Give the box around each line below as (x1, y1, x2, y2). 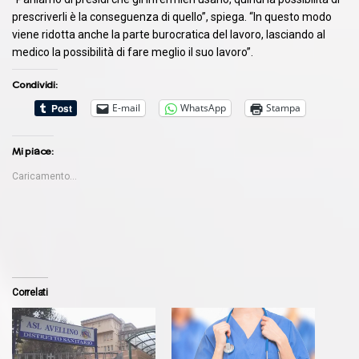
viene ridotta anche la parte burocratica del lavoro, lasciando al (12, 27, 325, 41)
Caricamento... (12, 170, 77, 182)
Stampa (266, 101, 301, 115)
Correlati (12, 286, 48, 298)
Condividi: (12, 77, 58, 91)
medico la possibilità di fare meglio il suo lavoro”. (12, 45, 253, 58)
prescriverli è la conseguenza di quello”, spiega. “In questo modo (12, 10, 332, 23)
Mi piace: (12, 143, 54, 158)
